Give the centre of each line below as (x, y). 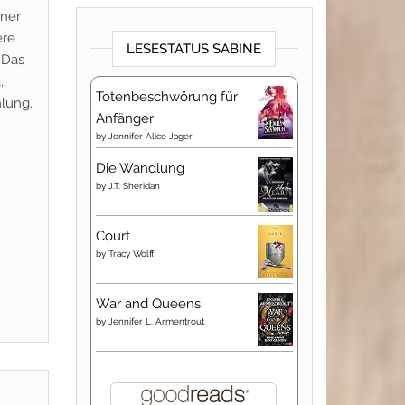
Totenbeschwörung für (166, 97)
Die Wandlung (140, 168)
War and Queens (148, 304)
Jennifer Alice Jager (150, 136)
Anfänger (124, 118)
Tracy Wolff (131, 254)
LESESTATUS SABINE (194, 49)
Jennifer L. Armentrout (156, 321)
